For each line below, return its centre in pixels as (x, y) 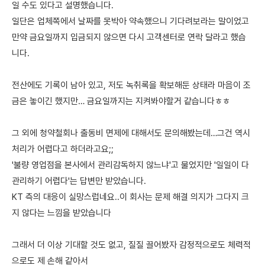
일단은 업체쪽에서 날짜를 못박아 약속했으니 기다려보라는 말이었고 (130, 21)
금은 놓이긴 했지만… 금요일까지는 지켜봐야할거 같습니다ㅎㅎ (121, 101)
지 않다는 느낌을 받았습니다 (62, 213)
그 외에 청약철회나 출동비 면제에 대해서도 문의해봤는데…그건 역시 (131, 133)
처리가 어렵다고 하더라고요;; (63, 149)
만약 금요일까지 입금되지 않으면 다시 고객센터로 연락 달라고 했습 (129, 37)
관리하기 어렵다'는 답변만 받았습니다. (79, 181)
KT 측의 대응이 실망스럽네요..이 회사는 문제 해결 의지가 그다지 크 (130, 197)
